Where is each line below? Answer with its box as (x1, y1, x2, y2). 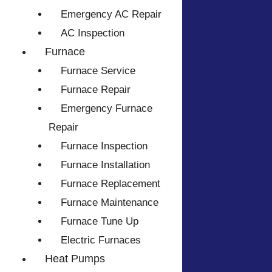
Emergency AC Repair (60, 8, 161, 21)
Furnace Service (60, 65, 135, 77)
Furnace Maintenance (60, 197, 158, 209)
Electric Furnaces (60, 234, 141, 246)
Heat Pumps (45, 253, 105, 265)
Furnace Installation (60, 159, 150, 171)
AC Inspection (60, 27, 124, 39)
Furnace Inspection (60, 140, 148, 152)
